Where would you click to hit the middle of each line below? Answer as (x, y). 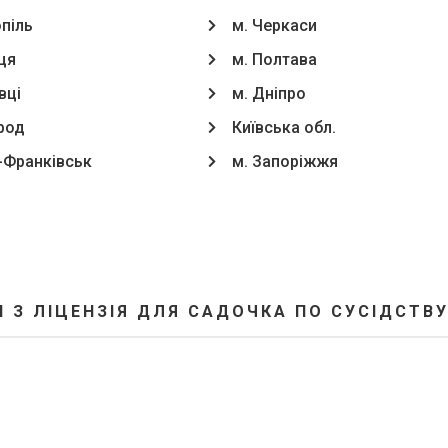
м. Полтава (274, 59)
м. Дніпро (269, 93)
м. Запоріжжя (285, 161)
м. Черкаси (274, 25)
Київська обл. (284, 127)
